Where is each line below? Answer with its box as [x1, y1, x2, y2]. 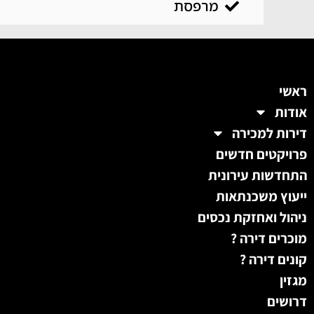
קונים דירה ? [240, 250, 307, 269]
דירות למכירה [232, 124, 307, 143]
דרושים [267, 292, 307, 311]
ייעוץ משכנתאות [216, 187, 307, 206]
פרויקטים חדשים [216, 145, 307, 164]
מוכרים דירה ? [231, 229, 307, 248]
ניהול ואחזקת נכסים [198, 208, 307, 227]
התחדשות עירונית [208, 166, 307, 185]
